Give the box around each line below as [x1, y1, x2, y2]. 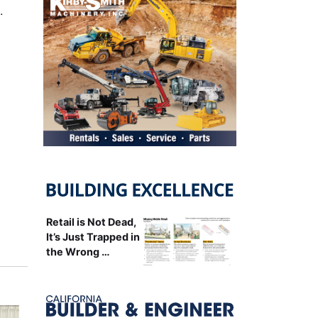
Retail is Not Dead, [45, 215, 136, 228]
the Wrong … [45, 245, 110, 258]
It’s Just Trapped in [45, 230, 140, 243]
